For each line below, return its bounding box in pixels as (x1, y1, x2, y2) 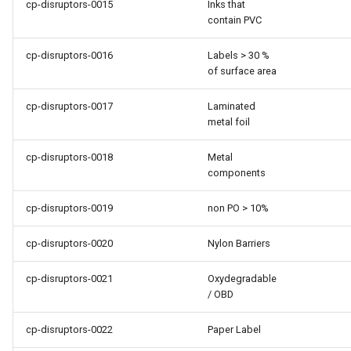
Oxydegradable (208, 273, 277, 284)
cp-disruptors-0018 (26, 151, 113, 163)
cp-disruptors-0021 (26, 273, 113, 284)
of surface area (208, 65, 277, 77)
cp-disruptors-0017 (26, 100, 113, 112)
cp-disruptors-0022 (26, 324, 113, 335)
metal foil (208, 116, 250, 128)
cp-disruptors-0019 (26, 202, 113, 214)
